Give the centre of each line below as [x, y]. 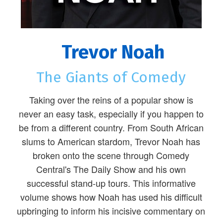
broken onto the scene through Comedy [111, 155]
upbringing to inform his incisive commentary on [111, 211]
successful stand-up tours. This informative [111, 183]
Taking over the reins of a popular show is [111, 100]
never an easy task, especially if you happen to [111, 114]
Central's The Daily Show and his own [111, 169]
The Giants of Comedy [111, 78]
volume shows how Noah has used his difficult [111, 197]
